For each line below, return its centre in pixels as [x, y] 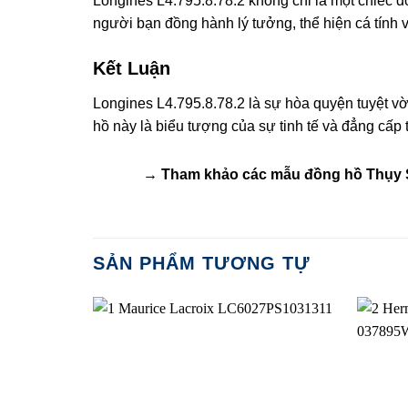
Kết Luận [132, 69]
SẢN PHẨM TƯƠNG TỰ [202, 264]
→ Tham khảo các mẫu [223, 174]
